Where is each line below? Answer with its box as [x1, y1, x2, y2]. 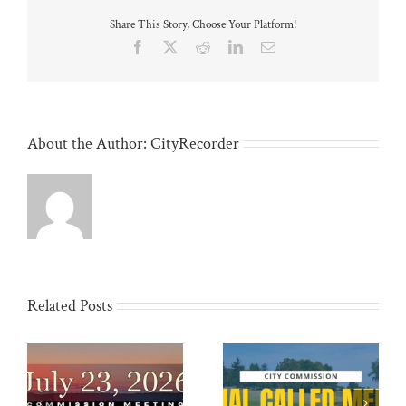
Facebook [144, 38, 200, 53]
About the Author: [27, 132, 150, 154]
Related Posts [27, 295, 112, 316]
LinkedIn [242, 38, 295, 53]
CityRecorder [150, 132, 239, 154]
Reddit [209, 38, 247, 53]
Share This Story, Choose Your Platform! [109, 17, 297, 34]
